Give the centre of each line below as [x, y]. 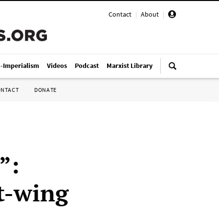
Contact [120, 14]
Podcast [87, 66]
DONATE [45, 90]
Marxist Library [130, 66]
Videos [57, 66]
